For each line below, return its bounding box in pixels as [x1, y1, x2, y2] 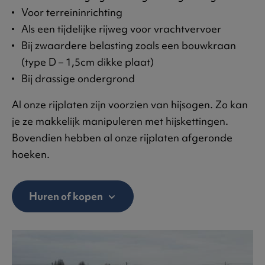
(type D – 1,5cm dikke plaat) [21, 55, 156, 69]
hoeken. [12, 147, 50, 161]
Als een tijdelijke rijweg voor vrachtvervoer [21, 22, 224, 36]
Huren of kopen [29, 189, 105, 203]
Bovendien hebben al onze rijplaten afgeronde [12, 131, 232, 145]
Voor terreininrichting [21, 5, 125, 20]
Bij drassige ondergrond [21, 72, 135, 86]
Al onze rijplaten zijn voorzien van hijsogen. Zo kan [12, 98, 248, 112]
